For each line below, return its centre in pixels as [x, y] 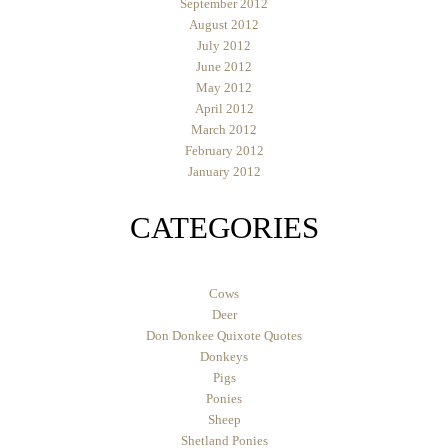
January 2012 [224, 171]
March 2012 [224, 129]
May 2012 [224, 87]
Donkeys [224, 356]
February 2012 [224, 150]
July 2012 [224, 45]
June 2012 [224, 66]
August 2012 [224, 24]
